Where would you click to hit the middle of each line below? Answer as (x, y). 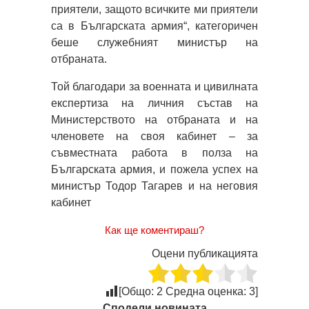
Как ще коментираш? (154, 230)
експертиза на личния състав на (154, 103)
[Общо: (138, 291)
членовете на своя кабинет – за (154, 136)
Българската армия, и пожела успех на (154, 169)
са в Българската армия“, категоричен (154, 26)
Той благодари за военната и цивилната (154, 86)
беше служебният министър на (154, 42)
